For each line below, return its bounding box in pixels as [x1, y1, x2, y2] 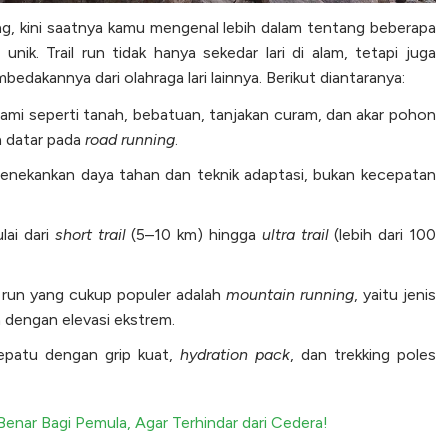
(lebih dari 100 [328, 225, 436, 245]
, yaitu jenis [353, 285, 436, 305]
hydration [179, 345, 248, 365]
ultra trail [261, 225, 329, 245]
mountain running [225, 285, 354, 305]
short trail [54, 225, 126, 245]
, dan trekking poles [289, 345, 436, 365]
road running [85, 130, 175, 150]
